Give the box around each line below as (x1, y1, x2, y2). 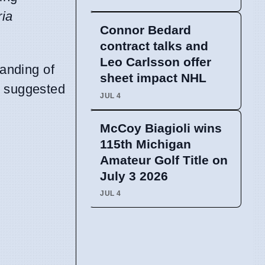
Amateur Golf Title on (100, 153, 228, 167)
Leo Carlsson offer (100, 55, 211, 69)
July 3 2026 (100, 169, 168, 183)
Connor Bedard (100, 23, 191, 37)
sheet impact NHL (100, 71, 206, 85)
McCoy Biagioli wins (100, 121, 222, 135)
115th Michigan (100, 137, 191, 151)
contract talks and (100, 39, 208, 53)
